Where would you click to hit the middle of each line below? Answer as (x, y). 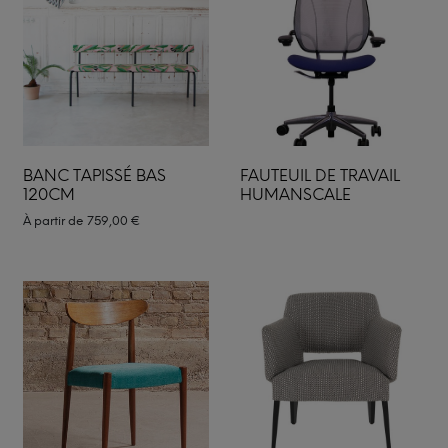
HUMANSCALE (295, 194)
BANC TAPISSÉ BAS (94, 175)
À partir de (55, 221)
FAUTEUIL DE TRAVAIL (319, 175)
